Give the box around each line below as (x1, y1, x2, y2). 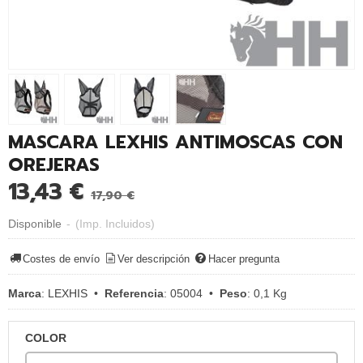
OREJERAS (8, 151, 100, 178)
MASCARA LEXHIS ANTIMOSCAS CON (8, 128, 343, 156)
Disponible (8, 216, 62, 230)
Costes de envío (23, 253, 100, 266)
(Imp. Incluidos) (75, 216, 155, 230)
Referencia (105, 287, 164, 301)
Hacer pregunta (207, 253, 280, 266)
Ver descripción (117, 253, 190, 266)
